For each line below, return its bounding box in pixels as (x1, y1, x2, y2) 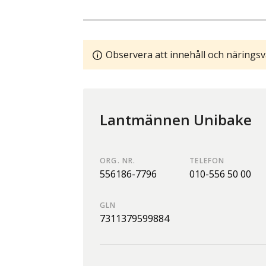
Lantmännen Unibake (100, 109, 252, 129)
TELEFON (189, 155, 225, 166)
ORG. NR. (100, 155, 136, 166)
